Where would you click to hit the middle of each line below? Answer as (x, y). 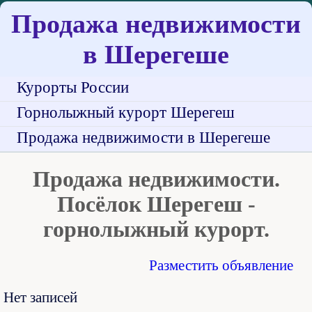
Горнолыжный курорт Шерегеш (126, 112)
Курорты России (73, 87)
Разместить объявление (221, 266)
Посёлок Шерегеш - (156, 204)
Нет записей (40, 298)
